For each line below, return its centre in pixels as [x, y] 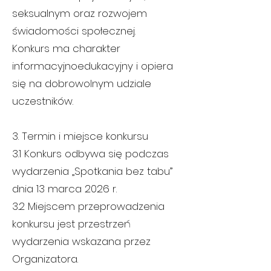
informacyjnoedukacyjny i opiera [93, 66]
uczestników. [43, 101]
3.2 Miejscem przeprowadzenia [88, 206]
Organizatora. [45, 259]
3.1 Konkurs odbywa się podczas [90, 154]
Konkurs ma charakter [66, 48]
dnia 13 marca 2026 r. [64, 189]
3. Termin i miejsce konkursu [80, 136]
